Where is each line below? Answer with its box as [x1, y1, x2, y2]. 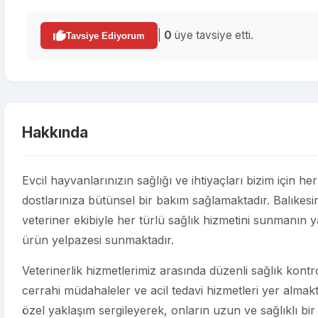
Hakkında [22, 124, 88, 141]
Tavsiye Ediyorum [66, 30, 145, 41]
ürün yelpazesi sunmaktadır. [22, 233, 174, 247]
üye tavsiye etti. [172, 28, 253, 42]
